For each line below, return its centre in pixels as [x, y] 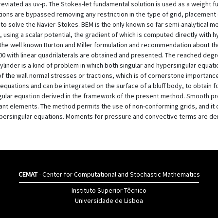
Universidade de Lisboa [109, 200]
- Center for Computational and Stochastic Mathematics [118, 174]
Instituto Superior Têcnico [109, 190]
